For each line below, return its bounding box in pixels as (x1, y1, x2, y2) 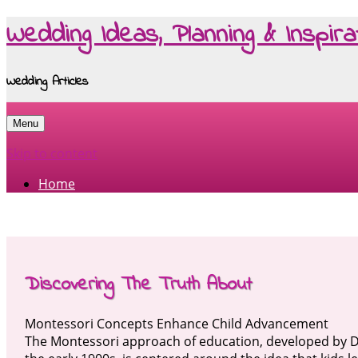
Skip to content (6, 145, 97, 163)
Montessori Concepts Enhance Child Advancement (24, 314, 328, 332)
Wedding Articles (6, 71, 88, 91)
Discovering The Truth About (24, 270, 252, 299)
